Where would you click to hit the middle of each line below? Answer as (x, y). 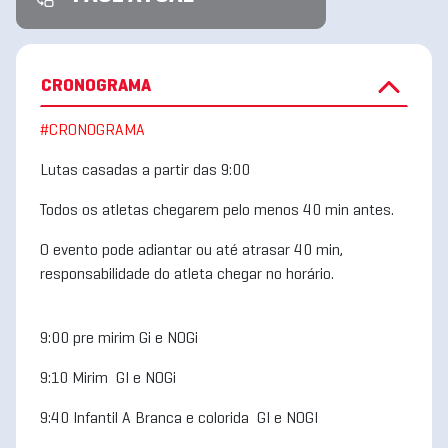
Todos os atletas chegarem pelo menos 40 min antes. (217, 211)
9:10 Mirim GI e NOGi (108, 379)
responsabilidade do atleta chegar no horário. (187, 275)
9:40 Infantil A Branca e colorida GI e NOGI (179, 419)
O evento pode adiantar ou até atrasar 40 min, (191, 251)
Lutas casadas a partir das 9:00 (147, 171)
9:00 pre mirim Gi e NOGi (119, 339)
